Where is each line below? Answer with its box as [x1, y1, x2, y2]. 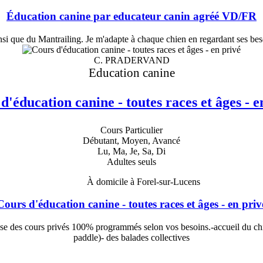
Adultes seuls [107, 156, 156, 167]
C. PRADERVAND [93, 55, 170, 65]
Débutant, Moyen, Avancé [83, 135, 180, 146]
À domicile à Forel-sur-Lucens [86, 176, 200, 187]
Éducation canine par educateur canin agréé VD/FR [6, 10, 257, 23]
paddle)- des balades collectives [73, 232, 190, 243]
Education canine [88, 65, 175, 79]
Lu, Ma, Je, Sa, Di [97, 146, 166, 156]
